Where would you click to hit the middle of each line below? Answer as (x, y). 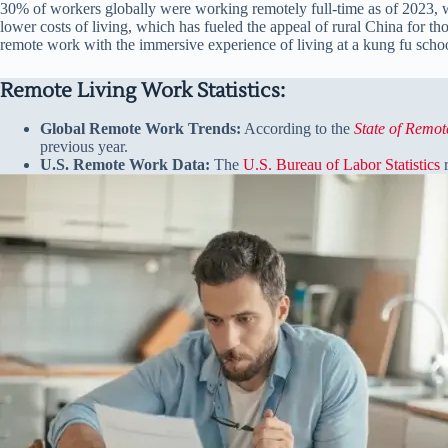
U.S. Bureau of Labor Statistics (341, 165)
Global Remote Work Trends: (140, 129)
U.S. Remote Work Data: (125, 165)
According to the (297, 129)
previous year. (84, 147)
